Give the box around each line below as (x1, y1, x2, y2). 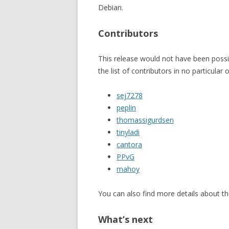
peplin (117, 103, 136, 112)
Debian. (98, 3, 123, 12)
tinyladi (117, 127, 140, 137)
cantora (117, 140, 142, 149)
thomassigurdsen (117, 115, 174, 125)
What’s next (98, 213, 153, 225)
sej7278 (117, 90, 143, 100)
